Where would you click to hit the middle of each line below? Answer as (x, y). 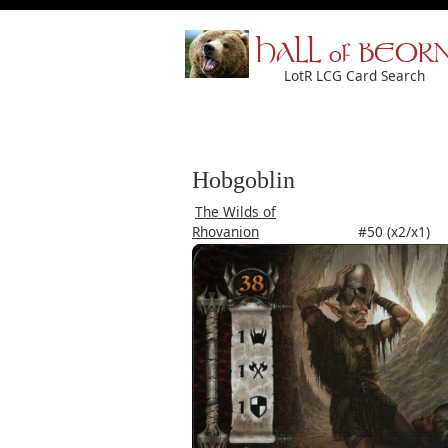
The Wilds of (235, 211)
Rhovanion (225, 231)
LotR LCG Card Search (354, 75)
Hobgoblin (243, 180)
